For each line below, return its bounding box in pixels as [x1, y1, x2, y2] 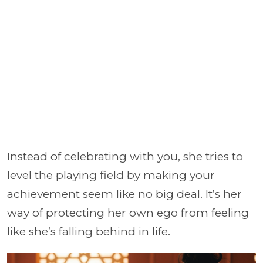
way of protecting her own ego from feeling [7, 205, 249, 220]
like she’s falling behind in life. [7, 224, 170, 238]
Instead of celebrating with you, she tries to [7, 149, 243, 163]
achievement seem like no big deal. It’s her [7, 187, 242, 201]
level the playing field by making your [7, 168, 215, 182]
